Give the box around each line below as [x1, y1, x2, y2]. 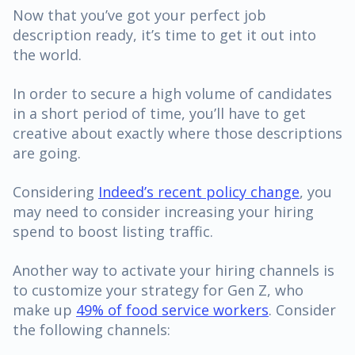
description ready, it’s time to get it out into [13, 25, 316, 44]
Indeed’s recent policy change [98, 181, 300, 201]
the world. [13, 44, 86, 64]
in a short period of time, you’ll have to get [13, 103, 306, 123]
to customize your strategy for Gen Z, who [13, 280, 303, 300]
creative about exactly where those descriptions [13, 123, 342, 143]
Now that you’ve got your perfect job [13, 5, 266, 25]
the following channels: [13, 319, 174, 339]
